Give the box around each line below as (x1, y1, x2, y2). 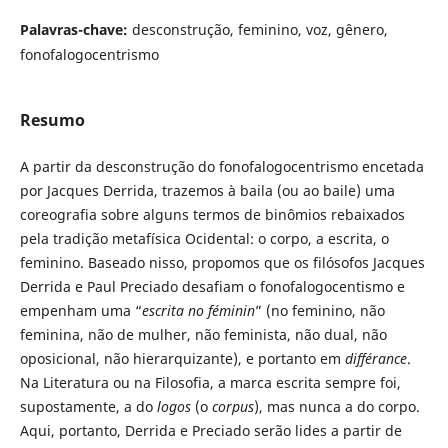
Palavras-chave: (19, 20, 132, 40)
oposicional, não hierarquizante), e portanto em (19, 349, 345, 369)
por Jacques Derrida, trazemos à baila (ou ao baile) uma (19, 181, 395, 201)
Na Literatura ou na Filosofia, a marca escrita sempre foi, (19, 373, 401, 393)
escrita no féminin (141, 301, 255, 321)
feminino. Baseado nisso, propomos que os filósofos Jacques (19, 253, 425, 273)
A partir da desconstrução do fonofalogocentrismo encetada (19, 157, 424, 177)
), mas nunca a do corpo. (253, 397, 420, 417)
